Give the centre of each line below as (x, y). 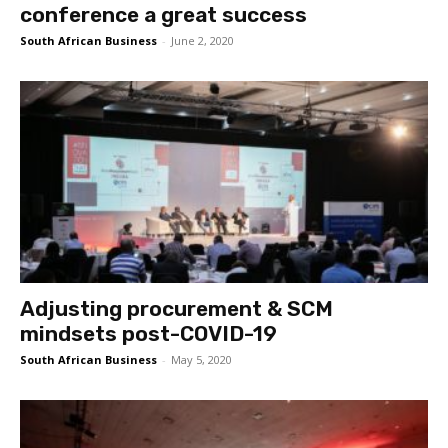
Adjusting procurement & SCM (176, 308)
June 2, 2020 (202, 41)
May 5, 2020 (201, 359)
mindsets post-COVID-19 (148, 333)
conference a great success (163, 15)
